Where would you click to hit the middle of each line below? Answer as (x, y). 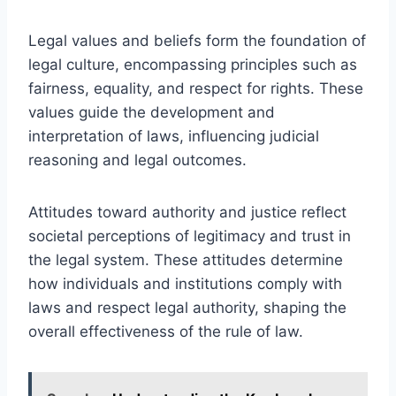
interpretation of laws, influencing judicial (174, 136)
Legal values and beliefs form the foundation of (197, 40)
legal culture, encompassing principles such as (193, 64)
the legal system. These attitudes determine (186, 259)
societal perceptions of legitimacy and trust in (190, 236)
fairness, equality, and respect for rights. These (196, 88)
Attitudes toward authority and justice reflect (187, 212)
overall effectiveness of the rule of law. (166, 331)
